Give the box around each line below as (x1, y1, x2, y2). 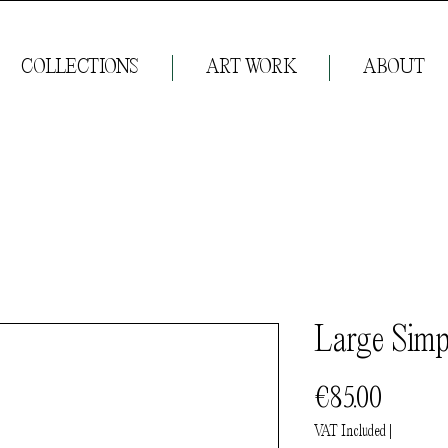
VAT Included (314, 424, 386, 440)
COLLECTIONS (21, 56, 139, 79)
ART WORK (205, 56, 297, 79)
